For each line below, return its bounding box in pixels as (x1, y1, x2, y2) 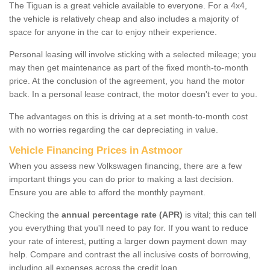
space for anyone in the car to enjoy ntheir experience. (9, 27, 217, 37)
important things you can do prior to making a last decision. (9, 174, 234, 184)
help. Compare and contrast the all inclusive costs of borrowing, (9, 249, 251, 259)
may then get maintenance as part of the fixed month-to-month (9, 62, 248, 72)
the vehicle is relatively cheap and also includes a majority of (9, 13, 239, 24)
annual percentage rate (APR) (61, 209, 183, 219)
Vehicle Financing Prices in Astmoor (9, 144, 183, 156)
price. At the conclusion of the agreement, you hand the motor (9, 75, 245, 86)
